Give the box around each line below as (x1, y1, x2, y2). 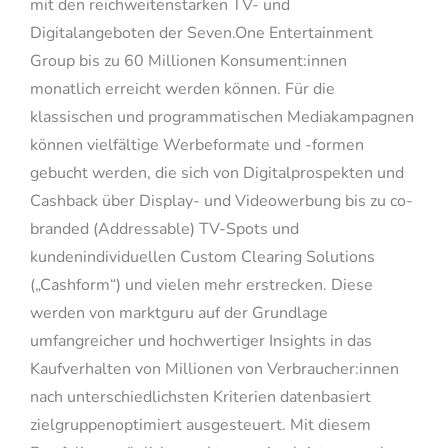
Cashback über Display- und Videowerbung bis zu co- (29, 190, 413, 213)
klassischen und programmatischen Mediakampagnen (29, 106, 414, 129)
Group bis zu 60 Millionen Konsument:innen (29, 50, 347, 73)
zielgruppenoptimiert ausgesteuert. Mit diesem (29, 414, 371, 437)
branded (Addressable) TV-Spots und (29, 218, 299, 241)
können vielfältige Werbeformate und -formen (29, 134, 364, 157)
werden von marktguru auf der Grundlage (29, 302, 328, 325)
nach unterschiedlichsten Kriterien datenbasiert (29, 386, 371, 409)
